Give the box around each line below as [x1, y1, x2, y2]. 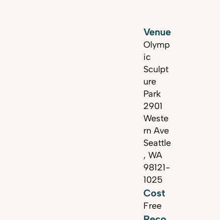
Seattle [143, 137, 171, 148]
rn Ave [143, 125, 169, 136]
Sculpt [143, 64, 168, 75]
